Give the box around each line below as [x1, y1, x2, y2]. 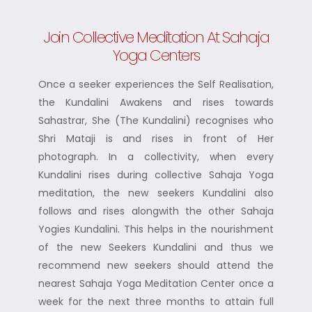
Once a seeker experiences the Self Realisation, [38, 77, 274, 92]
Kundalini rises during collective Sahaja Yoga [38, 168, 274, 182]
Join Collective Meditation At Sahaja [43, 26, 269, 49]
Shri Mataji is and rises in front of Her [38, 132, 274, 146]
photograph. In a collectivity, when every [38, 150, 274, 164]
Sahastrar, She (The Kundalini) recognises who [38, 114, 274, 128]
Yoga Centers [112, 45, 200, 67]
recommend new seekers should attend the [38, 258, 274, 273]
